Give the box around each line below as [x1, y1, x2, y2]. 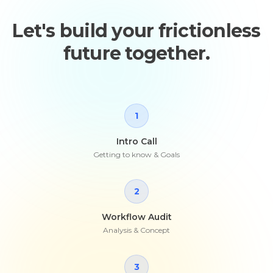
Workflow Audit [101, 211, 172, 222]
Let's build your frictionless [12, 19, 261, 42]
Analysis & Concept [103, 225, 170, 235]
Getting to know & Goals [93, 150, 180, 159]
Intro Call [116, 136, 157, 147]
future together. [63, 42, 210, 65]
